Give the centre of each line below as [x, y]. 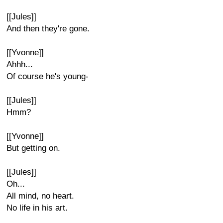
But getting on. [33, 148]
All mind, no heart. [40, 196]
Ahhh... [20, 64]
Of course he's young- [48, 76]
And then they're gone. [48, 29]
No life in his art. [37, 208]
